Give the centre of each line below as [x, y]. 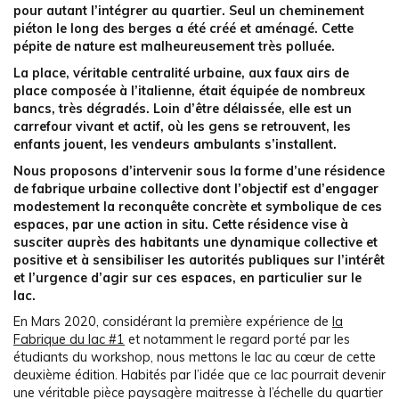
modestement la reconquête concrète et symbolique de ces [198, 206]
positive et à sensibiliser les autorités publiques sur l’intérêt [199, 260]
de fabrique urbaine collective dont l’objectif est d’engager [196, 188]
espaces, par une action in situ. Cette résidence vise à [181, 224]
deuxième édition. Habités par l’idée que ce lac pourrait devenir [199, 375]
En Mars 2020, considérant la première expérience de [173, 322]
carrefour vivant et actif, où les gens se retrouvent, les [182, 127]
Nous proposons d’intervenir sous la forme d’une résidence [199, 171]
